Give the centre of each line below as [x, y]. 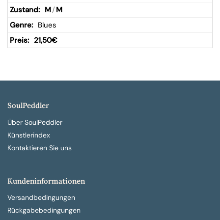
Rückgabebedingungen [44, 210]
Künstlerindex [29, 135]
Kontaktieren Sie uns [40, 148]
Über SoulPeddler [35, 122]
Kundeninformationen [46, 181]
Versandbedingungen [41, 197]
